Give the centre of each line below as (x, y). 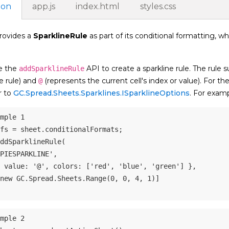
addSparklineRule (52, 69)
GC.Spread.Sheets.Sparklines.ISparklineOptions (101, 93)
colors (65, 166)
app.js (44, 7)
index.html (98, 7)
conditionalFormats (82, 130)
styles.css (158, 7)
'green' (166, 166)
